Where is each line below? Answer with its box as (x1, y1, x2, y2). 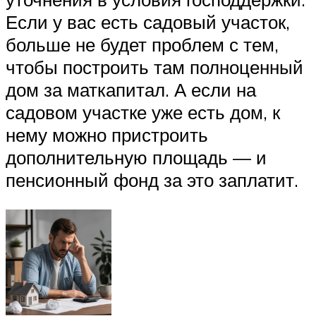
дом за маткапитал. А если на (6, 78, 256, 102)
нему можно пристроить (6, 123, 208, 147)
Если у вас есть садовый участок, (6, 11, 290, 34)
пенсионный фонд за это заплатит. (6, 169, 298, 192)
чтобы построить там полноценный (6, 56, 303, 79)
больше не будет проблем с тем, (6, 33, 279, 56)
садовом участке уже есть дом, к (6, 101, 280, 124)
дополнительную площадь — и (6, 146, 267, 169)
